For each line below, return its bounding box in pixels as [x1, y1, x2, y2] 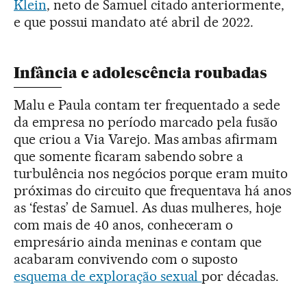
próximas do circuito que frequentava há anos [14, 182, 292, 199]
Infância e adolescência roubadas [14, 63, 267, 82]
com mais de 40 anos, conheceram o [14, 216, 234, 233]
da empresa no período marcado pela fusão [14, 113, 278, 130]
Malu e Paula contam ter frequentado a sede [14, 96, 281, 113]
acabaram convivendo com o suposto [14, 250, 238, 267]
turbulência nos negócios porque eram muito [14, 164, 288, 182]
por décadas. [201, 267, 280, 284]
